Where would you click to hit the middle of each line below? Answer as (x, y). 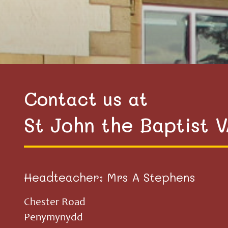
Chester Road (55, 203)
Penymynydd (53, 218)
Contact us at (86, 98)
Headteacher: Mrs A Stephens (110, 177)
